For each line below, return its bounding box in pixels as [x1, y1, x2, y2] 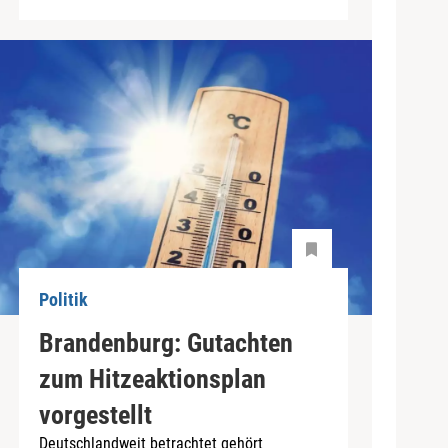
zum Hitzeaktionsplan [38, 363, 266, 394]
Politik [38, 289, 88, 311]
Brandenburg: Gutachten [38, 327, 293, 358]
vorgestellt [38, 399, 152, 430]
